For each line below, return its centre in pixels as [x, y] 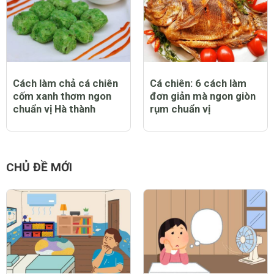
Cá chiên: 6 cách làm [198, 83]
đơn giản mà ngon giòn [203, 96]
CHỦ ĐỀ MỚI [39, 168]
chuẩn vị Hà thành [54, 109]
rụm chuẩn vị [180, 109]
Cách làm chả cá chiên [65, 83]
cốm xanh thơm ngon [62, 96]
